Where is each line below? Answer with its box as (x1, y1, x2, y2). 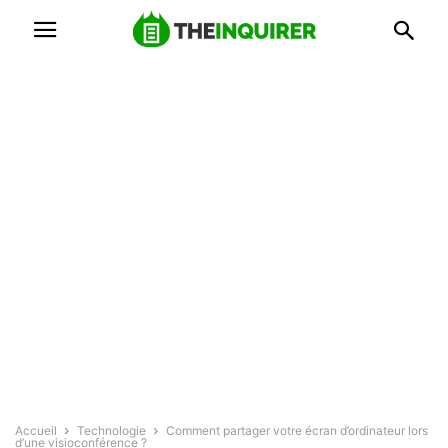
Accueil (15, 423, 57, 438)
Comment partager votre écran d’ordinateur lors (166, 423, 428, 438)
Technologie (77, 423, 146, 438)
